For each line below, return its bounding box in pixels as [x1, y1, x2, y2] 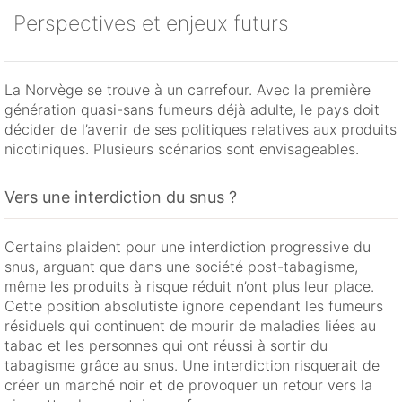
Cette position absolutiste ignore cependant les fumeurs [4, 297, 383, 316]
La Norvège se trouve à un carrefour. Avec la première [4, 81, 371, 100]
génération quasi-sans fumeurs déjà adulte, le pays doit [4, 100, 380, 119]
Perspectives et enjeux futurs [13, 11, 289, 37]
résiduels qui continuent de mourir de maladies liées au [4, 317, 376, 336]
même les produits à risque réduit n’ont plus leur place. [4, 277, 374, 296]
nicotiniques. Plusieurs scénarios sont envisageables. [4, 140, 359, 159]
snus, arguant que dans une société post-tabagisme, [4, 258, 358, 276]
